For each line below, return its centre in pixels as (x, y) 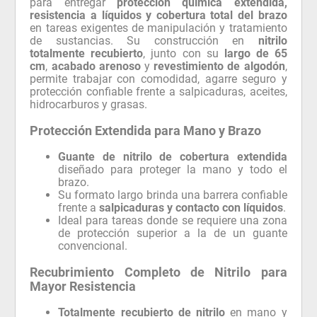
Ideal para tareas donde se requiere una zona (173, 220)
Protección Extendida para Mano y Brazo (146, 130)
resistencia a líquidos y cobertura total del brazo (158, 15)
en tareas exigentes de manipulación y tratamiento (158, 28)
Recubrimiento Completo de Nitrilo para (158, 272)
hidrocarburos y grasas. (89, 104)
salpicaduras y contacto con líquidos (191, 207)
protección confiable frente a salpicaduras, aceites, (158, 91)
